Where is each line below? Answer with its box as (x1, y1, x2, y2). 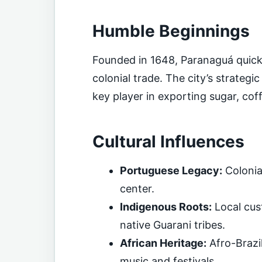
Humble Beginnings (92, 20, 250, 41)
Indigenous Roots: (119, 201, 212, 213)
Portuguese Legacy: (119, 164, 222, 177)
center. (119, 182, 154, 195)
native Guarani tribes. (119, 219, 225, 232)
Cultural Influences (92, 132, 244, 152)
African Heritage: (119, 237, 206, 250)
